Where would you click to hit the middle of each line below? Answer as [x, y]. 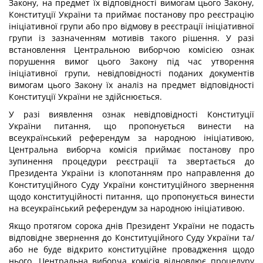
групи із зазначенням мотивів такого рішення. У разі [131, 38]
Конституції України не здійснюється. [85, 97]
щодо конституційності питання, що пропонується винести [131, 196]
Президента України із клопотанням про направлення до [131, 173]
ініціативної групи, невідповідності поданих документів [131, 73]
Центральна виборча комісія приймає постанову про [131, 149]
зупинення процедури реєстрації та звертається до [131, 161]
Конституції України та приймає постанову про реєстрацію [131, 14]
